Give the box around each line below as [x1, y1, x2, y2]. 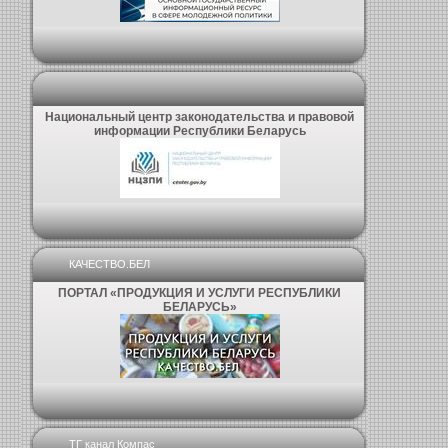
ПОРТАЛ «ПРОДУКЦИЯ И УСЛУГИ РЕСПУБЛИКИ [58, 286, 341, 300]
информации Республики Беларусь [93, 124, 306, 138]
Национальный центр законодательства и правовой [45, 110, 354, 124]
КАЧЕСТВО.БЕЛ [69, 258, 150, 270]
